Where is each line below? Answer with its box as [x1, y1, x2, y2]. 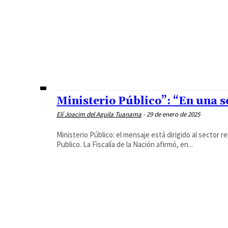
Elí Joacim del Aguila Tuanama [56, 110, 142, 119]
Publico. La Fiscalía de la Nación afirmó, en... [56, 139, 193, 150]
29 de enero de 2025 [147, 110, 201, 119]
